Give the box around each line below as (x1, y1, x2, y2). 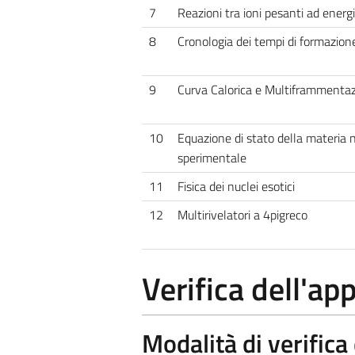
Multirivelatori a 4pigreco (177, 205, 307, 224)
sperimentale (177, 148, 246, 167)
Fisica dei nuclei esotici (177, 177, 295, 196)
